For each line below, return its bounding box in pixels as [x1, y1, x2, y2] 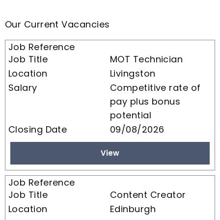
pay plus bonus [110, 95, 181, 108]
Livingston [110, 67, 156, 80]
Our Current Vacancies [5, 18, 110, 30]
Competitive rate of [110, 81, 201, 94]
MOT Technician [110, 53, 183, 65]
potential [110, 109, 152, 121]
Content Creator [110, 188, 186, 201]
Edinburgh [110, 202, 156, 215]
